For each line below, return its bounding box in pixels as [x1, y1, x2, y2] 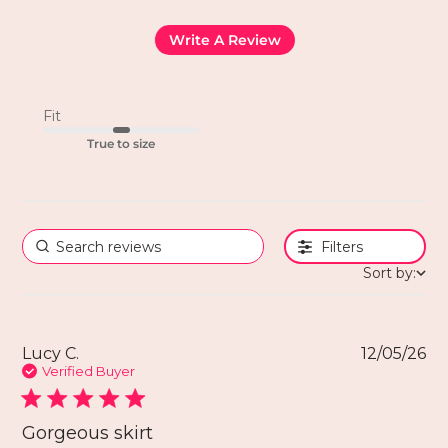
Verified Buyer [42, 363, 136, 380]
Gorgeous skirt [22, 422, 154, 445]
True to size [86, 136, 155, 152]
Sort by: [362, 264, 416, 283]
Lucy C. [22, 344, 80, 364]
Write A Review [168, 30, 281, 49]
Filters [321, 237, 364, 256]
